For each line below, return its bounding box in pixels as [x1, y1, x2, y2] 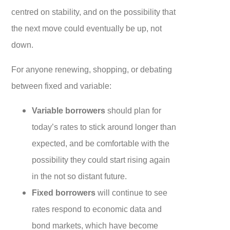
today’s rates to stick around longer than [32, 122, 177, 131]
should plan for [105, 105, 162, 115]
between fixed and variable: [11, 81, 112, 90]
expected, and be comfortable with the [32, 138, 170, 148]
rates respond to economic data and [32, 204, 162, 214]
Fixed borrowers [32, 187, 96, 197]
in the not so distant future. [32, 171, 127, 181]
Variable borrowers [32, 105, 106, 115]
